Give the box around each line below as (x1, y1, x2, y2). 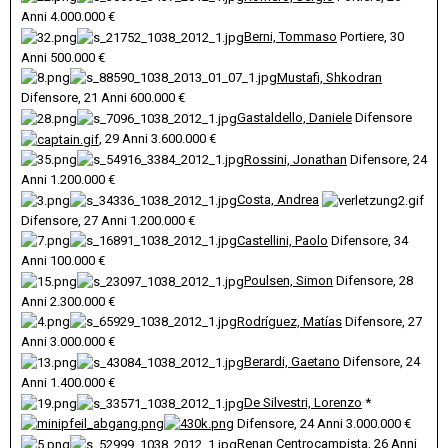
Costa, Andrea (237, 192, 319, 208)
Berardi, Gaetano (244, 354, 340, 370)
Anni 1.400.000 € (21, 374, 115, 390)
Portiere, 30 (337, 29, 404, 45)
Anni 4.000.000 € (21, 9, 115, 25)
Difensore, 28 (333, 273, 413, 289)
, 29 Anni (99, 131, 151, 146)
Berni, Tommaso (244, 29, 337, 45)
